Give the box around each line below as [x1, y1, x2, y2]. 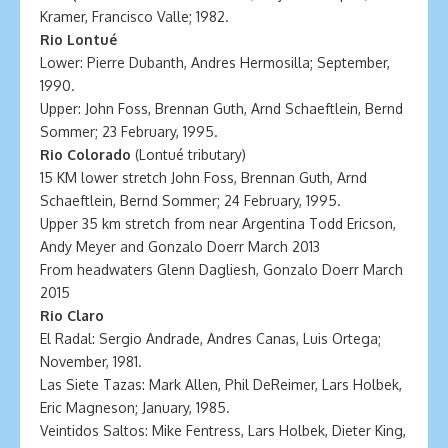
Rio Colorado [40, 146, 131, 163]
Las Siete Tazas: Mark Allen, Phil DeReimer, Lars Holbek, [40, 376, 402, 393]
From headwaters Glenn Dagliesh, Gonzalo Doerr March [40, 261, 403, 278]
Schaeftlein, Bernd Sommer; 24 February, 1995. [40, 192, 341, 209]
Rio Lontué [40, 31, 117, 48]
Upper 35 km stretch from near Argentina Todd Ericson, [40, 215, 396, 232]
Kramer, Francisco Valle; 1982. [40, 8, 229, 25]
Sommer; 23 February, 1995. [40, 123, 218, 140]
